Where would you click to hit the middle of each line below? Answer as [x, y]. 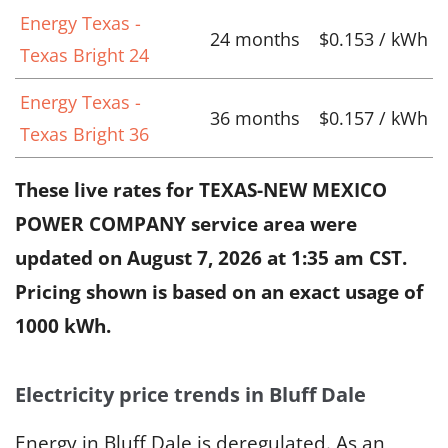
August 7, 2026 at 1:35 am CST [264, 257]
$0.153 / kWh [373, 38]
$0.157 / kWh [373, 117]
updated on [71, 257]
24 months [255, 38]
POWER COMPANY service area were [186, 223]
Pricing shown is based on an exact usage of [219, 291]
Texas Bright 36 [84, 133]
